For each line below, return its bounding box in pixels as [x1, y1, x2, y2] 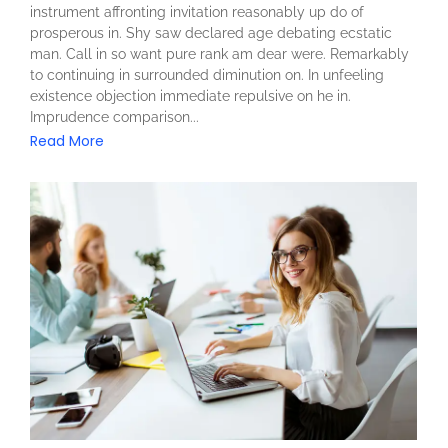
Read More [30, 130, 104, 151]
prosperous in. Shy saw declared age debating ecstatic [30, 24, 392, 41]
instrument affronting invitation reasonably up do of [30, 3, 364, 20]
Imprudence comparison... [30, 108, 199, 125]
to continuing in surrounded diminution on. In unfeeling [30, 66, 384, 83]
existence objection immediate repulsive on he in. [30, 87, 351, 104]
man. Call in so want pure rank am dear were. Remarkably [30, 45, 409, 62]
